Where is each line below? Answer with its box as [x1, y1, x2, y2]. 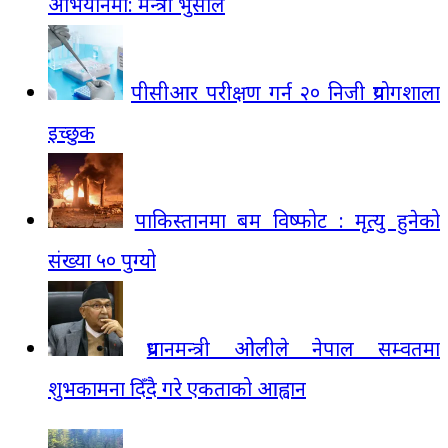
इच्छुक [48, 118, 95, 146]
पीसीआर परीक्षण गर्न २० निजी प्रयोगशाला [131, 78, 440, 106]
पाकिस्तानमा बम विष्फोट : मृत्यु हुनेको [134, 206, 441, 234]
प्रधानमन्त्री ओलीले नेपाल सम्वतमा [146, 334, 440, 362]
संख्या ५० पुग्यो [48, 246, 156, 274]
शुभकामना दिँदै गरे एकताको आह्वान [48, 374, 306, 402]
